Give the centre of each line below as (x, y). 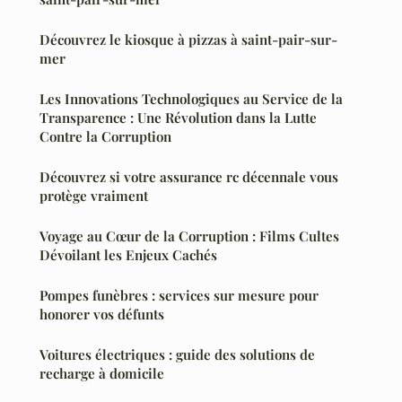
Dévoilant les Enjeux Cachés (128, 254)
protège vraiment (94, 195)
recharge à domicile (102, 373)
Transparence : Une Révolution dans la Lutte (178, 117)
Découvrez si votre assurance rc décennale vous (189, 176)
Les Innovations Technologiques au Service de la (191, 98)
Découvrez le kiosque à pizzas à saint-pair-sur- (188, 39)
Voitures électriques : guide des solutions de (177, 354)
